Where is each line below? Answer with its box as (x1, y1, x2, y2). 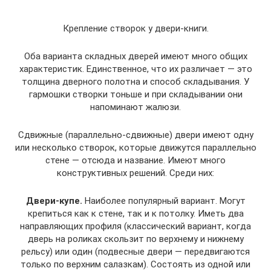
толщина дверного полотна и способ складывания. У (22, 76, 249, 87)
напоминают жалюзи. (90, 102, 181, 113)
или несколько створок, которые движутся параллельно (15, 142, 256, 153)
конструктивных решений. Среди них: (57, 168, 214, 178)
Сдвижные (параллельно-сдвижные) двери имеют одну (18, 129, 253, 140)
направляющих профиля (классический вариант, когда (20, 221, 251, 232)
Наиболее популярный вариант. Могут (82, 195, 246, 206)
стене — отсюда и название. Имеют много (45, 155, 226, 166)
